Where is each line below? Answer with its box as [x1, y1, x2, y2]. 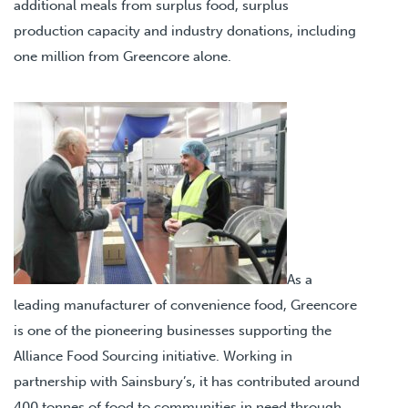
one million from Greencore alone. [14, 47, 231, 65]
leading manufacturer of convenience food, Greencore [14, 296, 357, 313]
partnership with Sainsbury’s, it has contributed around [14, 372, 360, 390]
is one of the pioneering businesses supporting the [14, 321, 331, 339]
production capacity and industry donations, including [14, 22, 356, 39]
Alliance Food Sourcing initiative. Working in [14, 347, 292, 364]
